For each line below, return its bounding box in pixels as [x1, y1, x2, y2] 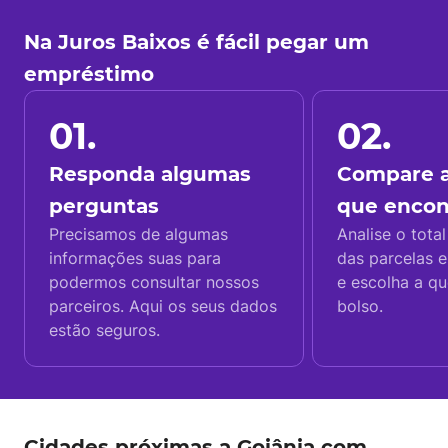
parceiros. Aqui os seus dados [49, 296, 277, 316]
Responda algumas [49, 162, 251, 186]
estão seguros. [49, 320, 160, 340]
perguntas [49, 194, 159, 218]
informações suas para [49, 248, 221, 268]
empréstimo [24, 62, 154, 86]
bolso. [337, 296, 383, 316]
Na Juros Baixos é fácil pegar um [24, 30, 369, 54]
